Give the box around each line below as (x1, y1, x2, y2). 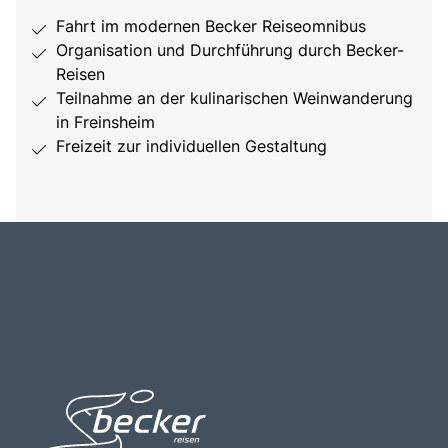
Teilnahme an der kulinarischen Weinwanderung (56, 88, 413, 109)
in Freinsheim (56, 112, 155, 133)
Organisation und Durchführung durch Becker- (56, 40, 404, 61)
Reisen (56, 64, 105, 85)
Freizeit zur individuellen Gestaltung (56, 136, 327, 157)
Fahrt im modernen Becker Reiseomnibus (56, 16, 366, 37)
